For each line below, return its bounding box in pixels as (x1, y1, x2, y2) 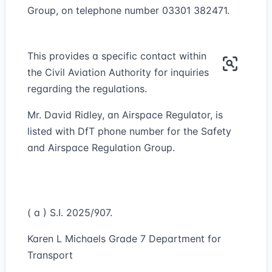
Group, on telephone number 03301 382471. (27, 4, 229, 16)
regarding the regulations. (27, 83, 147, 95)
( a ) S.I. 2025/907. (27, 206, 112, 219)
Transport (27, 249, 73, 261)
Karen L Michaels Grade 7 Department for (27, 233, 221, 245)
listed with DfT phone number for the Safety (27, 125, 231, 137)
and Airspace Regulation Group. (27, 141, 175, 154)
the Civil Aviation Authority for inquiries (27, 66, 209, 78)
